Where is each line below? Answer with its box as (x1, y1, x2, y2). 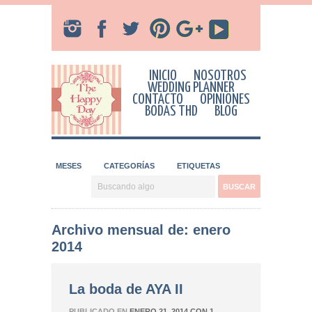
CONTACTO (132, 93, 183, 107)
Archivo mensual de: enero (52, 222, 231, 237)
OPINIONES (199, 93, 250, 107)
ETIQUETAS (177, 162, 220, 170)
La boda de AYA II (69, 281, 183, 297)
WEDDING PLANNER (147, 81, 235, 95)
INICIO (149, 69, 177, 83)
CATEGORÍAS (104, 162, 155, 170)
